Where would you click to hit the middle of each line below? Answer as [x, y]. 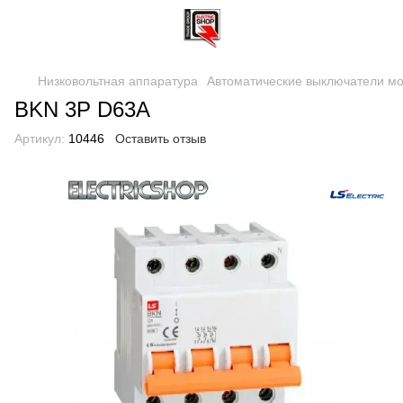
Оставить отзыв [161, 139]
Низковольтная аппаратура [118, 81]
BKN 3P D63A [82, 109]
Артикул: [40, 139]
